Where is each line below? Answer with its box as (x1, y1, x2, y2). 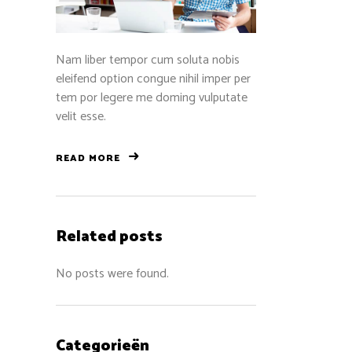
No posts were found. (56, 263, 169, 285)
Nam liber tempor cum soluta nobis (56, 49, 240, 71)
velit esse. (56, 106, 106, 128)
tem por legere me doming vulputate (56, 87, 247, 109)
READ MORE (56, 151, 120, 167)
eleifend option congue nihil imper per (56, 68, 251, 90)
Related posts (56, 224, 163, 251)
